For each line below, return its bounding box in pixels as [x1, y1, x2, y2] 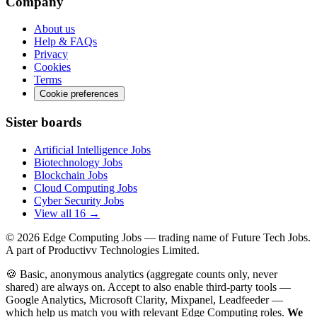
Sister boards [6, 115, 81, 130]
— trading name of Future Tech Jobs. [142, 231, 311, 243]
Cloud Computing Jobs [34, 181, 137, 194]
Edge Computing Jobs [42, 231, 142, 243]
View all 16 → [34, 207, 100, 219]
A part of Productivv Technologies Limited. [6, 243, 200, 256]
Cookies [34, 61, 71, 74]
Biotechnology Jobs [34, 156, 122, 168]
